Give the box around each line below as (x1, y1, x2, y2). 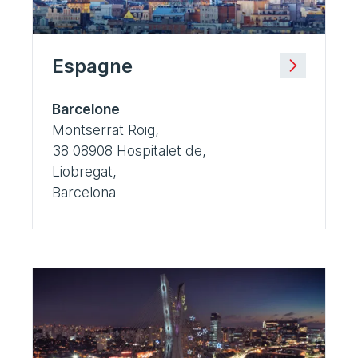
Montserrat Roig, (52, 121, 159, 139)
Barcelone (52, 101, 120, 118)
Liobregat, (52, 163, 117, 181)
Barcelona (52, 184, 116, 201)
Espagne (52, 54, 133, 78)
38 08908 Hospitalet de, (52, 142, 206, 160)
